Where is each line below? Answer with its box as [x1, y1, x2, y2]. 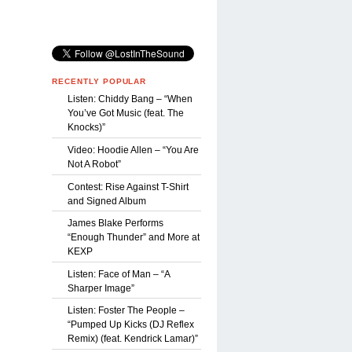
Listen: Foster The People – [68, 305, 185, 317]
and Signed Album [68, 195, 146, 207]
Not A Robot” [68, 158, 121, 170]
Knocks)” [68, 122, 105, 134]
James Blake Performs [68, 218, 163, 229]
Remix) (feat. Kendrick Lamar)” [68, 333, 198, 345]
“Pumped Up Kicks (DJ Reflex [68, 319, 194, 331]
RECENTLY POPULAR [52, 76, 147, 86]
